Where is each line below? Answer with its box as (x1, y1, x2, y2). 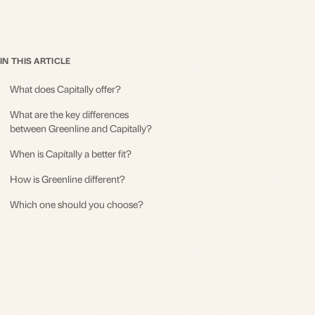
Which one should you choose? (10, 197, 143, 210)
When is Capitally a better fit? (10, 146, 131, 160)
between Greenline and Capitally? (10, 121, 152, 134)
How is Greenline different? (10, 172, 125, 185)
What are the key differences (10, 107, 129, 120)
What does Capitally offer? (10, 82, 121, 95)
